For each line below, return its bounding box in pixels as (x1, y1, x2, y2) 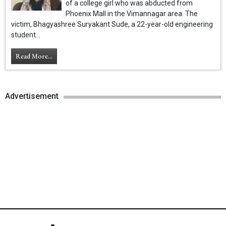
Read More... (16, 51, 53, 61)
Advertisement (5, 91, 59, 101)
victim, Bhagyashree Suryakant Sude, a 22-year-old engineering (11, 20, 213, 29)
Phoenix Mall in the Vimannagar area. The (66, 10, 198, 18)
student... (11, 31, 41, 39)
